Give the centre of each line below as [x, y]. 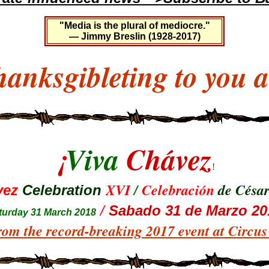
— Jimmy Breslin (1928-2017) [134, 36]
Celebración [178, 190]
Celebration [62, 190]
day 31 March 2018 [53, 212]
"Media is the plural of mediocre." [134, 26]
